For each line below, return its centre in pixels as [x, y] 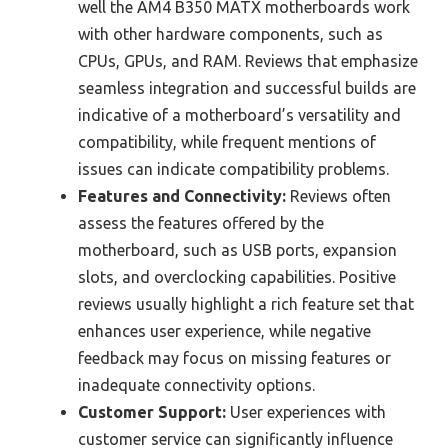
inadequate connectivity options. [196, 385]
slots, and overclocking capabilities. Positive [237, 277]
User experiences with [306, 412]
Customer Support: [152, 412]
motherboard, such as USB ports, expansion [237, 250]
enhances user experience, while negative [224, 331]
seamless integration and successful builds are [247, 88]
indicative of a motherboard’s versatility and [239, 115]
